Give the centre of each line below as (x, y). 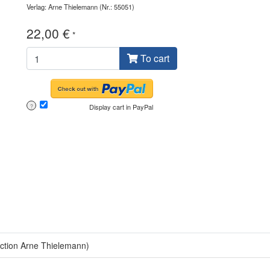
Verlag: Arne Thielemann (62, 7)
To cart (154, 58)
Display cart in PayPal (121, 107)
